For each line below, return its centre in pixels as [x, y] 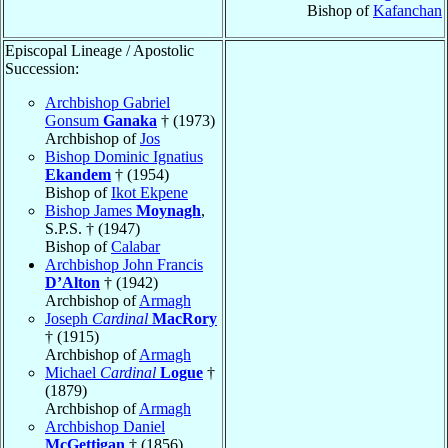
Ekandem [78, 174]
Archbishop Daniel [105, 426]
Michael [72, 372]
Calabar [135, 246]
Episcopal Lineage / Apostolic [99, 50]
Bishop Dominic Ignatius [124, 156]
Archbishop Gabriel [107, 102]
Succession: [42, 68]
